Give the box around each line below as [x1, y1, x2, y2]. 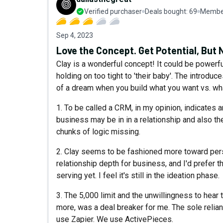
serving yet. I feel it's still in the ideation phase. [56, 171, 220, 180]
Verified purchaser [84, 7, 142, 15]
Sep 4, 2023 [56, 31, 93, 39]
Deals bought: [145, 7, 189, 15]
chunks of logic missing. [56, 127, 140, 136]
